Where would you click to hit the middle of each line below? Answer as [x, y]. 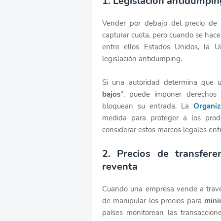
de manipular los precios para [153, 201]
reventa [120, 166]
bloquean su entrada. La [148, 106]
